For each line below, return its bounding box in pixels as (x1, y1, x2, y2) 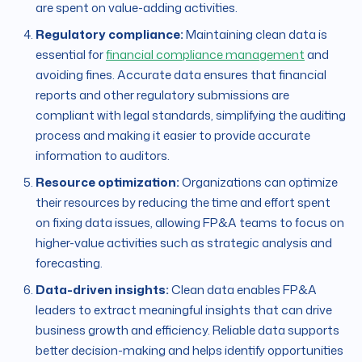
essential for (36, 46, 106, 64)
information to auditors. (36, 147, 170, 165)
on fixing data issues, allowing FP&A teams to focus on (36, 214, 344, 232)
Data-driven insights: (36, 281, 169, 299)
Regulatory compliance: (36, 26, 183, 44)
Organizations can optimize (179, 174, 338, 192)
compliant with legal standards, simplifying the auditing (36, 107, 346, 124)
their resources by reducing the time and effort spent (36, 194, 330, 212)
